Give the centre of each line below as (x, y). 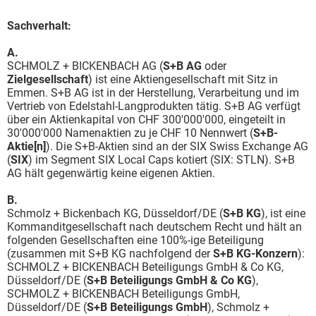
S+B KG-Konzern (255, 254)
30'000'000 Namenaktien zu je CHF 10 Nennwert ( (130, 133)
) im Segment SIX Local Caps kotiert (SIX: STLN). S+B (162, 160)
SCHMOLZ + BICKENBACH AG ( (85, 66)
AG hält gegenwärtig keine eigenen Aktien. (111, 173)
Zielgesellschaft (48, 79)
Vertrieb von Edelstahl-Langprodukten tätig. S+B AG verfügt (154, 106)
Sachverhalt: (39, 26)
